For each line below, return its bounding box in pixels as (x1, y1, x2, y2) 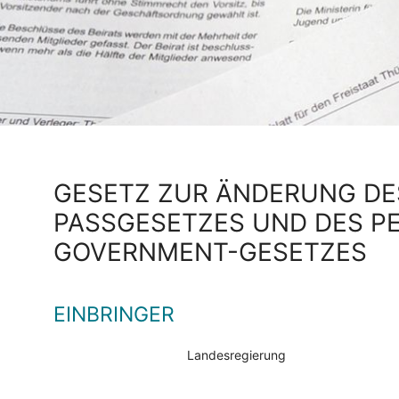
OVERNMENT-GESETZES (53, 237, 367, 268)
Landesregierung (187, 347, 286, 363)
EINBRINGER (53, 302, 175, 328)
